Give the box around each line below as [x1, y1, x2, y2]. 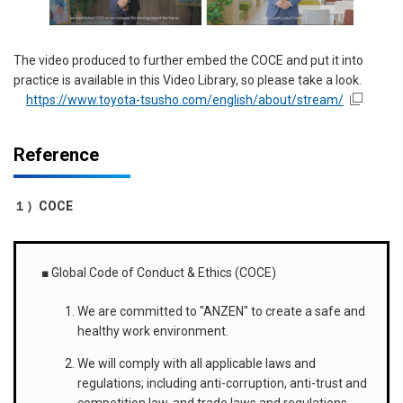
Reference [13, 144, 99, 166]
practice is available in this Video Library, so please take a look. [13, 72, 362, 87]
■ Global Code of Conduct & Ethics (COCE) [41, 264, 276, 280]
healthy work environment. [77, 323, 228, 338]
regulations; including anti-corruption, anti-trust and [77, 375, 367, 390]
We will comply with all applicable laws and [77, 355, 316, 371]
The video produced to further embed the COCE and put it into [13, 52, 363, 67]
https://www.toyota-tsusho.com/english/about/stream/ [26, 92, 344, 107]
